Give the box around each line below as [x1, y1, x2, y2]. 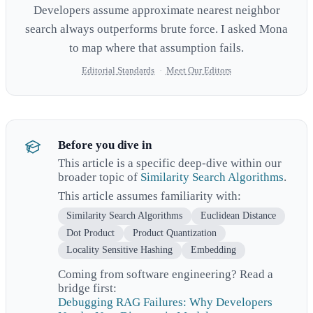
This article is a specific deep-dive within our [57, 156, 282, 170]
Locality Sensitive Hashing [66, 245, 173, 256]
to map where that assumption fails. [69, 41, 244, 55]
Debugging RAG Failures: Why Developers [57, 296, 272, 310]
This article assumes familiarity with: [57, 189, 241, 203]
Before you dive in [57, 138, 152, 152]
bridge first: [57, 282, 117, 296]
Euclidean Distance [200, 210, 276, 221]
